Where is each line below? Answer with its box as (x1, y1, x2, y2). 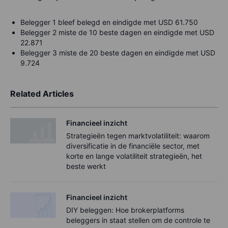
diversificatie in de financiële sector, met (66, 141, 199, 150)
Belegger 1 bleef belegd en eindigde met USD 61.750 (20, 17, 198, 26)
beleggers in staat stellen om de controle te (66, 215, 210, 224)
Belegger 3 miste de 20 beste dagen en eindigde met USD (20, 48, 215, 57)
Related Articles (10, 88, 74, 99)
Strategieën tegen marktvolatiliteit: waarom (66, 131, 210, 140)
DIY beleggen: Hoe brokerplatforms (66, 205, 184, 214)
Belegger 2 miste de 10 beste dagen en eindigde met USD (20, 27, 214, 37)
